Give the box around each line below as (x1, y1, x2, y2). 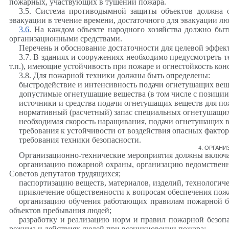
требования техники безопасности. (18, 135, 141, 144)
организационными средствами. (9, 34, 122, 43)
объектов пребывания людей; (9, 205, 111, 215)
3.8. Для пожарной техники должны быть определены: (18, 71, 210, 80)
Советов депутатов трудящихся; (9, 169, 121, 178)
